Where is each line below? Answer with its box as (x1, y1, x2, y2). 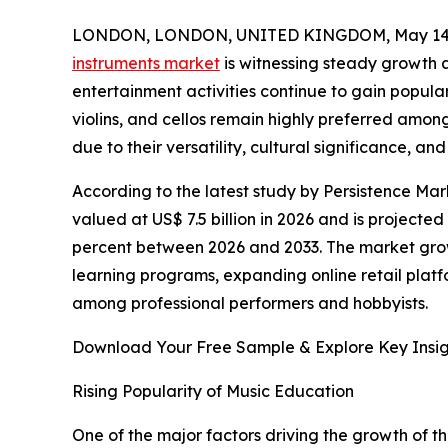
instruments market (72, 53, 220, 74)
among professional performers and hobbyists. (72, 293, 428, 314)
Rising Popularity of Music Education (72, 381, 354, 402)
